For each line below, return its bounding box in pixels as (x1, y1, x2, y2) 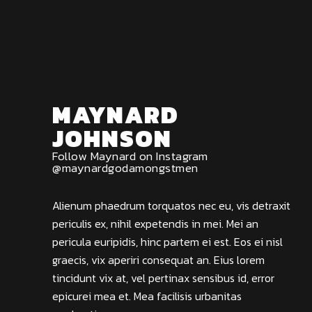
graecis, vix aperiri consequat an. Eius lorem (52, 251, 265, 269)
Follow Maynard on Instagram (52, 147, 208, 166)
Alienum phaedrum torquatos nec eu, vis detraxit (52, 197, 290, 214)
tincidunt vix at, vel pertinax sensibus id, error (52, 270, 274, 287)
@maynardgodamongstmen (52, 159, 198, 178)
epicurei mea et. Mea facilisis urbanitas (52, 288, 242, 305)
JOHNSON (52, 121, 172, 157)
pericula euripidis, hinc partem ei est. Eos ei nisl (52, 233, 283, 251)
